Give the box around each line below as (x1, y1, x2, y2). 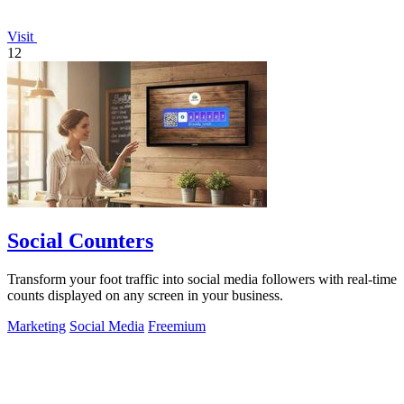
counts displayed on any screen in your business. (7, 287, 283, 303)
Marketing (7, 317, 66, 334)
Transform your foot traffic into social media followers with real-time (7, 271, 397, 287)
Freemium (148, 317, 206, 334)
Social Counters (7, 228, 153, 252)
